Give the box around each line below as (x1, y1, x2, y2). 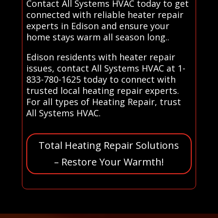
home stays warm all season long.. (26, 31, 169, 43)
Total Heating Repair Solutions (38, 138, 180, 152)
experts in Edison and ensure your (26, 19, 169, 32)
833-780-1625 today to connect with (26, 73, 176, 85)
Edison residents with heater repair (26, 51, 175, 63)
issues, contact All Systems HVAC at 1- (26, 62, 185, 74)
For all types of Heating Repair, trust (26, 95, 181, 108)
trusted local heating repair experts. (26, 84, 179, 96)
